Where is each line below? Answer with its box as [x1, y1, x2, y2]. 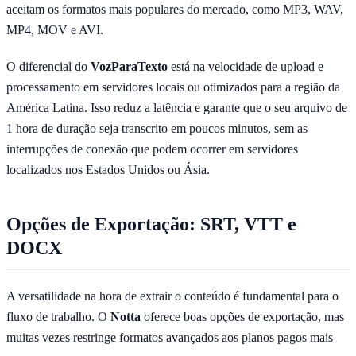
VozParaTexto [91, 59, 168, 73]
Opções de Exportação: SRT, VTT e [6, 213, 296, 234]
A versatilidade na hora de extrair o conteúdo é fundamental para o [6, 288, 339, 303]
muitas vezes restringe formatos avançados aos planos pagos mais [6, 330, 333, 344]
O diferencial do [6, 59, 91, 73]
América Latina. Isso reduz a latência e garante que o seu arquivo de [6, 100, 347, 114]
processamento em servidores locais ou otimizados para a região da [6, 79, 340, 94]
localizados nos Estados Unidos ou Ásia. [6, 162, 210, 176]
